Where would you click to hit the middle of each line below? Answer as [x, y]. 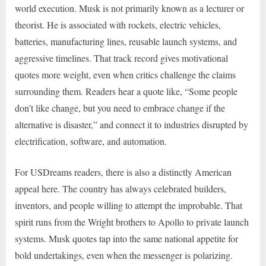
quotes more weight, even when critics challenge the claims [125, 74]
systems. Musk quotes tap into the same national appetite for [126, 238]
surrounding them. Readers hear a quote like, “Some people [126, 91]
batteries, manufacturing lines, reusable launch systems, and [126, 41]
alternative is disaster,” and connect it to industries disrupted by [132, 124]
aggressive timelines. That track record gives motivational [121, 58]
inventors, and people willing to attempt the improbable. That [129, 205]
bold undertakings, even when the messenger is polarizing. [124, 255]
